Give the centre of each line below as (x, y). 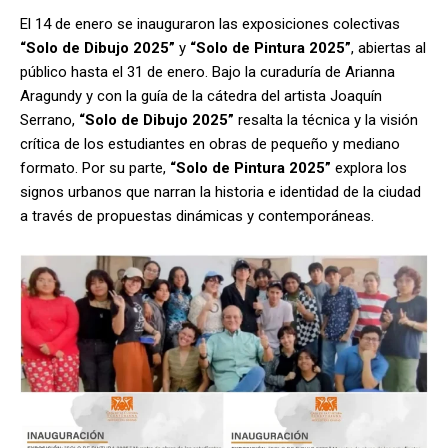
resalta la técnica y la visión (326, 119)
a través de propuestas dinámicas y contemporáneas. (197, 215)
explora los (369, 167)
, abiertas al (388, 47)
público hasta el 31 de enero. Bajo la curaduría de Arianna (207, 71)
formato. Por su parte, (95, 167)
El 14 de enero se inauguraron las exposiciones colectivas (210, 23)
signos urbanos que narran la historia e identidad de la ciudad (220, 191)
